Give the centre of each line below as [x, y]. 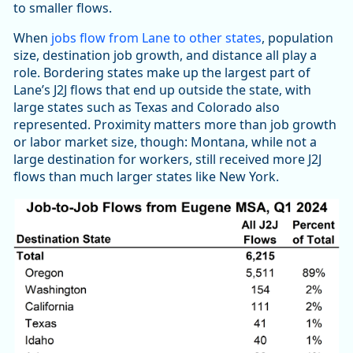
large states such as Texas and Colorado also [147, 107]
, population [297, 37]
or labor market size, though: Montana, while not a [165, 141]
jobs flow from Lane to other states [156, 37]
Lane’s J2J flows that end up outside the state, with [162, 89]
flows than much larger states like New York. [146, 176]
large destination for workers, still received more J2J [167, 159]
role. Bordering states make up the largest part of [162, 72]
